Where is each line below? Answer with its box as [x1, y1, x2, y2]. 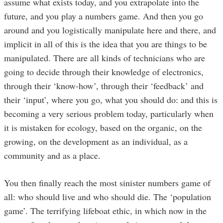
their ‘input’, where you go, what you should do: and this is [4, 93, 218, 106]
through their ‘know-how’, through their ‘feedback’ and [4, 79, 204, 92]
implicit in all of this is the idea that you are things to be [4, 37, 207, 50]
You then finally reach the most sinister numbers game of [4, 176, 211, 189]
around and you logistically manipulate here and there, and [4, 23, 216, 36]
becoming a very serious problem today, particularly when [4, 107, 214, 119]
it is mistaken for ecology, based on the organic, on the [4, 121, 202, 133]
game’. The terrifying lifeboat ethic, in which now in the [4, 204, 207, 217]
